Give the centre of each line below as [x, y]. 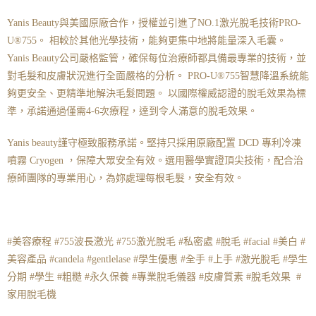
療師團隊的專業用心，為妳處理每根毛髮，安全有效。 [126, 178]
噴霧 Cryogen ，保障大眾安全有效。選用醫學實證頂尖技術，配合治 [155, 161]
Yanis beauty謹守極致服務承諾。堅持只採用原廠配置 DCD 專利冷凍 [154, 143]
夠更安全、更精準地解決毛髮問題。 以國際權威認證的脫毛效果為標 [157, 94]
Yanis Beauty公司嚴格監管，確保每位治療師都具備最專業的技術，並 [157, 59]
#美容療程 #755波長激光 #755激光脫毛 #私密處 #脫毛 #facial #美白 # [156, 242]
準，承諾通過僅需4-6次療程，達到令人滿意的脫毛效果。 [132, 111]
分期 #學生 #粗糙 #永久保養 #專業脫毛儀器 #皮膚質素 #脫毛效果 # [154, 277]
